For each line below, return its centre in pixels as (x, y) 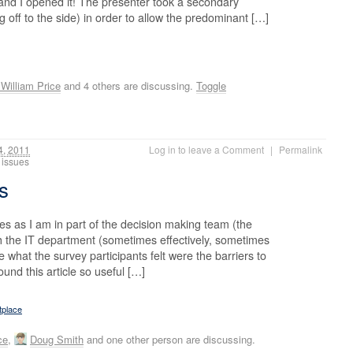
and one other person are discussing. (169, 339)
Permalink (301, 149)
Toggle (211, 86)
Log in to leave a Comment (206, 149)
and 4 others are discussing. (128, 86)
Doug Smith (57, 339)
